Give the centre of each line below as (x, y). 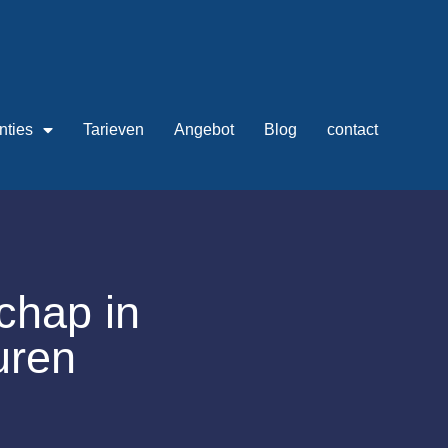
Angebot (203, 129)
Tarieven (113, 129)
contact (352, 129)
